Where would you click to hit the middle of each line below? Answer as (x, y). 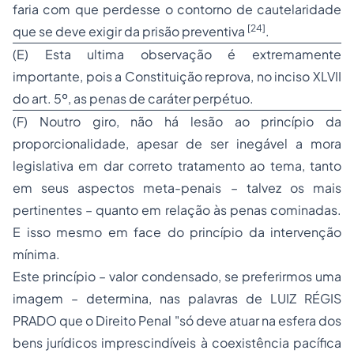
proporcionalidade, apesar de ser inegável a (162, 143)
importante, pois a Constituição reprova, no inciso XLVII (177, 76)
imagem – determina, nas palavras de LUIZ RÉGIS (177, 298)
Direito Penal (134, 320)
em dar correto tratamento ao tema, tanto (210, 166)
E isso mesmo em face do (101, 232)
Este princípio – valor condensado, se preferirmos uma (177, 276)
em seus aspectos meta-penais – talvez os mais (177, 188)
